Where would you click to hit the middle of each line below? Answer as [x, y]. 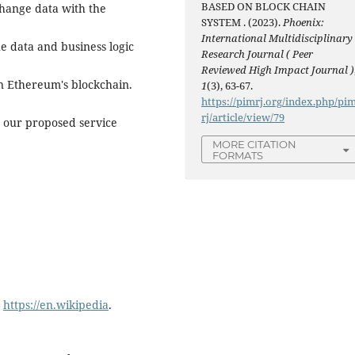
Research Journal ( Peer [258, 54]
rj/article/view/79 [243, 117]
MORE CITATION [255, 145]
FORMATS [238, 156]
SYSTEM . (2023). [242, 22]
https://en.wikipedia [56, 304]
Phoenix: [304, 22]
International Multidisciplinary [277, 38]
